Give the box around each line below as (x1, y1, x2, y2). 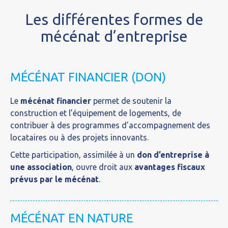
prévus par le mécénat (10, 175, 99, 184)
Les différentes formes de (24, 11, 204, 28)
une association (10, 162, 72, 172)
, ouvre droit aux (72, 162, 134, 172)
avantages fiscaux (134, 162, 205, 172)
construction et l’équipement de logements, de (10, 108, 181, 118)
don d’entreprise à (137, 150, 209, 159)
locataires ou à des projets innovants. (10, 133, 149, 142)
